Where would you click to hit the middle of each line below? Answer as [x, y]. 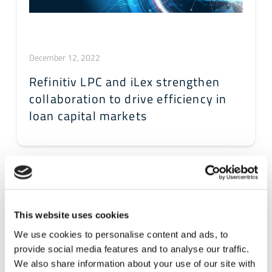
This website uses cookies [72, 215]
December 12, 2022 [65, 58]
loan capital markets [88, 116]
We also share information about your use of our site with [135, 263]
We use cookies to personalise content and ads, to [121, 234]
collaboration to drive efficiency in [128, 99]
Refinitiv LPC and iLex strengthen [124, 82]
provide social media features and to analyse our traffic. [132, 249]
